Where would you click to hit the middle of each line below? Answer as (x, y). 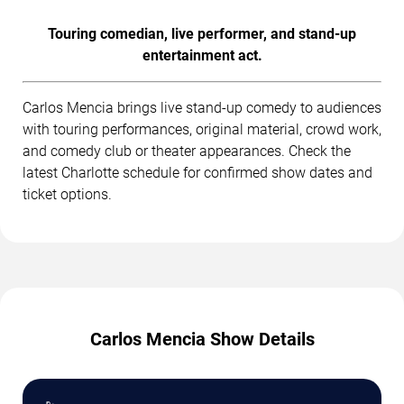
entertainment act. (202, 55)
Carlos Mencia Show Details (202, 339)
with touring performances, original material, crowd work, (202, 129)
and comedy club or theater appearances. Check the (187, 151)
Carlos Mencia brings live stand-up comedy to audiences (202, 107)
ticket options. (67, 194)
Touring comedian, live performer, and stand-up (202, 33)
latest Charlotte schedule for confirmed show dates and (197, 172)
